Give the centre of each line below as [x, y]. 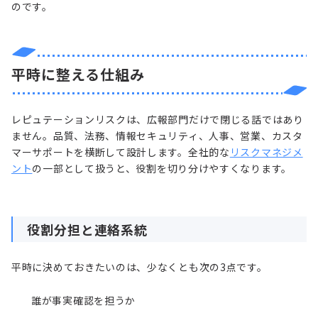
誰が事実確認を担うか [83, 300]
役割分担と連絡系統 [88, 229]
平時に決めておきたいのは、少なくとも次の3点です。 [139, 267]
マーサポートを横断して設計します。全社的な [121, 152]
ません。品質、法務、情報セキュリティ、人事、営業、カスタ [157, 135]
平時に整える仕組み [78, 74]
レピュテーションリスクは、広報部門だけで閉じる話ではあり [158, 119]
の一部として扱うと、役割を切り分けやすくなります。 [162, 168]
